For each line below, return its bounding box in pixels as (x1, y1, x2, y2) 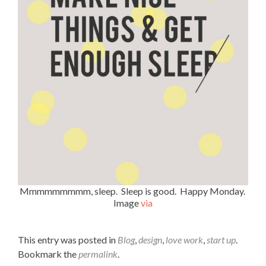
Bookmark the (18, 248, 78, 260)
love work (166, 234, 203, 246)
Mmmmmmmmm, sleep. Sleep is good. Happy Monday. (19, 185, 247, 197)
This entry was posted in (18, 234, 118, 246)
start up (207, 234, 236, 246)
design (138, 234, 162, 246)
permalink (78, 248, 118, 260)
